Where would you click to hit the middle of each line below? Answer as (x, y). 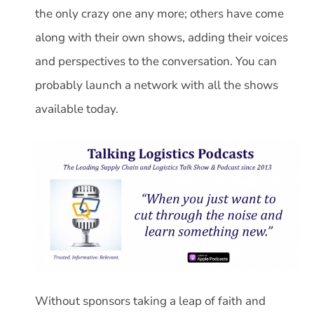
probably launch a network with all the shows (157, 85)
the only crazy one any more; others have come (159, 13)
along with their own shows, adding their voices (162, 37)
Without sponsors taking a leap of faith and (150, 301)
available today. (77, 109)
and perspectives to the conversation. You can (156, 61)
